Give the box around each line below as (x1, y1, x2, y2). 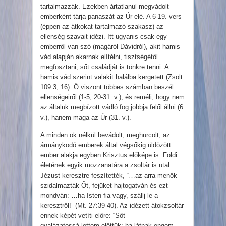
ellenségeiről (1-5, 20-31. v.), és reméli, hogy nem (40, 93, 185, 101)
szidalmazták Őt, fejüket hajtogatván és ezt (40, 182, 168, 190)
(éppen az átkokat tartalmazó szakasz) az (40, 23, 163, 31)
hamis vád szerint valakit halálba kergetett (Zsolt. (40, 73, 185, 81)
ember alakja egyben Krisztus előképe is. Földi (40, 151, 177, 159)
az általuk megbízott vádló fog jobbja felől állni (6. (40, 103, 185, 111)
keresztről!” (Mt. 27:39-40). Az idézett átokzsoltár (40, 202, 184, 210)
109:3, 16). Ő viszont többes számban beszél (40, 83, 174, 91)
